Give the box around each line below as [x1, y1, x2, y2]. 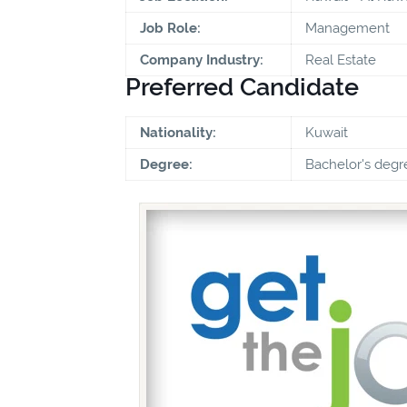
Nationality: [140, 124, 216, 141]
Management [305, 19, 390, 36]
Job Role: [140, 19, 201, 36]
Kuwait [305, 124, 348, 141]
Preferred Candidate [125, 72, 359, 101]
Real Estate [305, 51, 376, 68]
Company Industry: [140, 51, 263, 68]
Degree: [140, 155, 193, 173]
